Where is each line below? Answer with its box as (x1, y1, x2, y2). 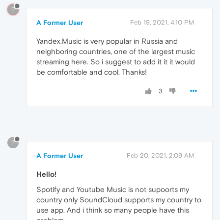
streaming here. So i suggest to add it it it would (36, 57, 195, 66)
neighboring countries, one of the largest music (36, 47, 195, 55)
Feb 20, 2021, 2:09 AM (127, 151, 194, 159)
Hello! (36, 169, 56, 178)
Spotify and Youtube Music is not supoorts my (36, 185, 189, 193)
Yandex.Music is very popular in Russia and (36, 36, 178, 45)
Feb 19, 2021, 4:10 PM (130, 18, 194, 26)
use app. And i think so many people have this (36, 205, 189, 214)
